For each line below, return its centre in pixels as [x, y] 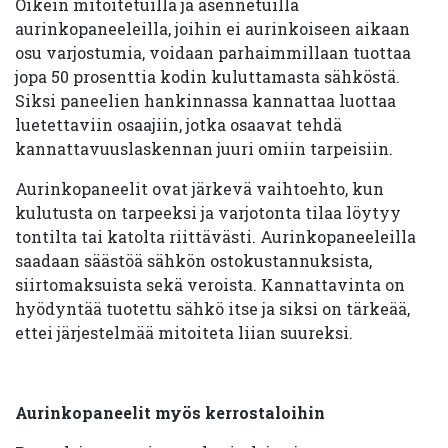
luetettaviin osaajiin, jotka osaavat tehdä [178, 124]
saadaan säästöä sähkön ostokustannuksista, [193, 260]
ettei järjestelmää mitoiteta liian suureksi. [184, 332]
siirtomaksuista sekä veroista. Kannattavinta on [210, 284]
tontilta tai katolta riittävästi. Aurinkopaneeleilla [215, 236]
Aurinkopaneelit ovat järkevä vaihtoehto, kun [199, 188]
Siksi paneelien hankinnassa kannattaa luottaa [205, 100]
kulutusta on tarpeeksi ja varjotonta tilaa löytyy [208, 212]
